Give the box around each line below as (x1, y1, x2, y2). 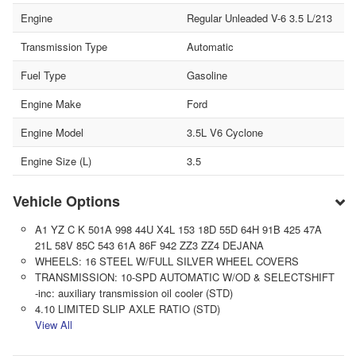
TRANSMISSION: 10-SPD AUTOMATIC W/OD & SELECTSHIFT (34, 269, 335, 284)
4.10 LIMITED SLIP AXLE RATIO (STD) (34, 300, 220, 316)
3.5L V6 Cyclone (186, 124, 263, 140)
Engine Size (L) (21, 153, 91, 168)
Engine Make (21, 95, 81, 111)
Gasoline (186, 67, 227, 83)
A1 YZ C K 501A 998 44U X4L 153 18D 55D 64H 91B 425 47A (34, 221, 322, 237)
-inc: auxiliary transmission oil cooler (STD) (34, 284, 233, 300)
